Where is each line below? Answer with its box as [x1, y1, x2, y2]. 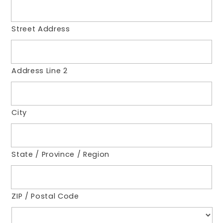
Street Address [11, 23, 70, 34]
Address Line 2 [11, 65, 68, 76]
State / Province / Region [11, 149, 110, 159]
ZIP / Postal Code [11, 191, 79, 201]
